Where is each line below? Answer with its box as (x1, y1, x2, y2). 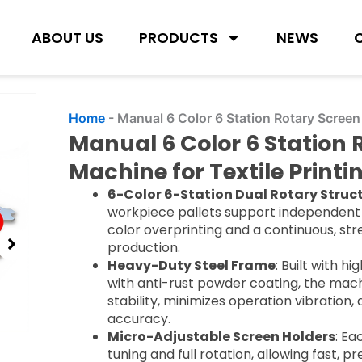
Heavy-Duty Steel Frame (107, 255, 276, 275)
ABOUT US (32, 27, 104, 48)
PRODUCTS (139, 27, 219, 48)
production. (107, 238, 180, 257)
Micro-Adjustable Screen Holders (107, 326, 335, 346)
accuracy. (107, 309, 170, 328)
